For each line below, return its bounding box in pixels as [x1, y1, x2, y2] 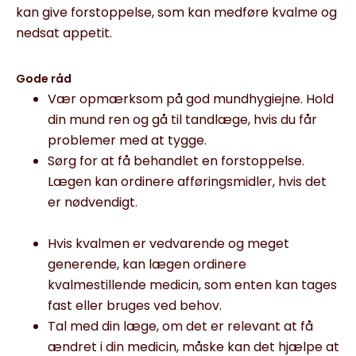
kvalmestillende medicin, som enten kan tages [48, 276, 337, 294]
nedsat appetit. [16, 24, 112, 42]
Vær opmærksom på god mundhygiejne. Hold [48, 90, 334, 108]
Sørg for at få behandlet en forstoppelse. [48, 152, 304, 170]
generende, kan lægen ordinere [48, 255, 246, 273]
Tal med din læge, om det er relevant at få [48, 317, 313, 335]
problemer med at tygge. [48, 131, 207, 149]
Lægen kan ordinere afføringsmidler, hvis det [48, 172, 327, 191]
